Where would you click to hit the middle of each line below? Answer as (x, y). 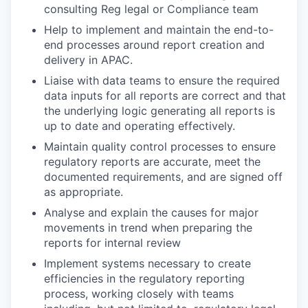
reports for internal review (112, 243)
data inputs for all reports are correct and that (165, 96)
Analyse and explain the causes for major (151, 212)
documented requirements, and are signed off (163, 177)
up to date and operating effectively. (140, 126)
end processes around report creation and (154, 45)
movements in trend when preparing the (148, 228)
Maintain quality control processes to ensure (160, 146)
